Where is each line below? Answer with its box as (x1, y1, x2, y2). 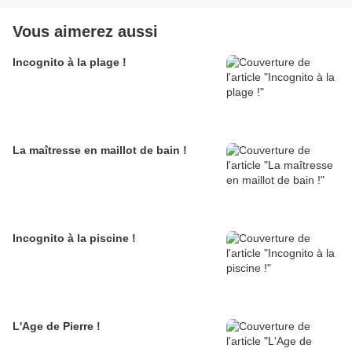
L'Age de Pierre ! (13, 320, 101, 333)
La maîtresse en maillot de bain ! (13, 144, 187, 157)
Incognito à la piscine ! (13, 232, 136, 245)
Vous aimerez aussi (13, 23, 158, 41)
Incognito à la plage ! (13, 56, 126, 69)
